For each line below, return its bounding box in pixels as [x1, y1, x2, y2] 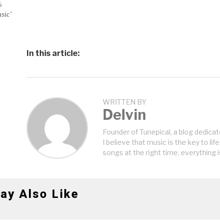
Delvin [103, 106, 146, 123]
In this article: [27, 49, 80, 58]
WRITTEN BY [103, 97, 146, 107]
